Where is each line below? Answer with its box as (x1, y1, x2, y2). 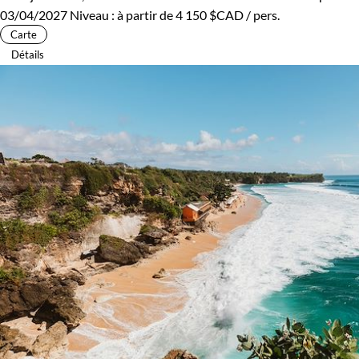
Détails (11, 47, 44, 61)
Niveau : (70, 6, 117, 22)
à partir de (117, 6, 175, 22)
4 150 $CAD (175, 6, 244, 22)
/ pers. (244, 6, 280, 22)
